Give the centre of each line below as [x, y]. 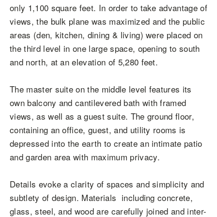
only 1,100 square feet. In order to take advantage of [108, 8]
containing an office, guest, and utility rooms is [98, 130]
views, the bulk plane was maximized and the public [108, 21]
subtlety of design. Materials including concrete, [101, 197]
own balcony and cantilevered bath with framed [98, 102]
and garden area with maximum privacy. [85, 157]
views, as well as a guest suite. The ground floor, [102, 116]
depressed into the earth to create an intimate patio [106, 143]
